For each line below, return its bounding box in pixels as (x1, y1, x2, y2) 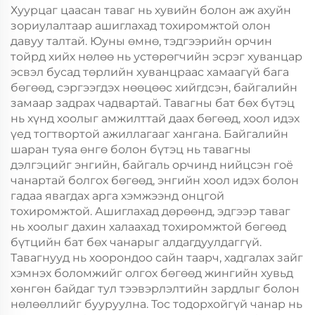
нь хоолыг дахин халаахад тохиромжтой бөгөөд (11, 220, 286, 233)
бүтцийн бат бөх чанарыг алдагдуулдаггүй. (11, 236, 262, 249)
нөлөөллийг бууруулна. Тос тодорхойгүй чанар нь (11, 297, 302, 311)
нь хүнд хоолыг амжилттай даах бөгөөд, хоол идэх (11, 112, 300, 125)
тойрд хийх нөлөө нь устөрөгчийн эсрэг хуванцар (11, 50, 302, 63)
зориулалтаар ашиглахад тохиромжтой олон (11, 19, 271, 32)
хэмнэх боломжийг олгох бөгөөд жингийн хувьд (11, 266, 293, 280)
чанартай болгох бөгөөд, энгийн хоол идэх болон (11, 174, 299, 187)
